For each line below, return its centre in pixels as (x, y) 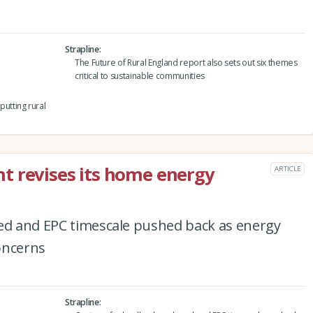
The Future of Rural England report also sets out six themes (186, 62)
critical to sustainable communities (139, 75)
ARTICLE (287, 168)
